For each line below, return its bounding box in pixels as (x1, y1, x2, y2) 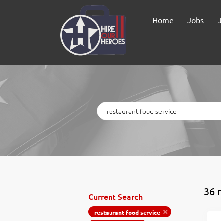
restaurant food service (94, 208, 160, 216)
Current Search (88, 191, 143, 202)
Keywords (96, 102, 127, 110)
